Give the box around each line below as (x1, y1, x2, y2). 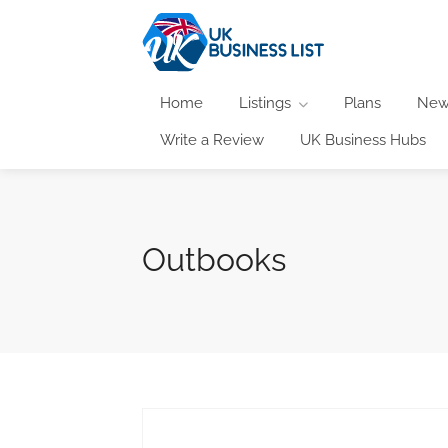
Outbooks (142, 240, 286, 278)
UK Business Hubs (300, 130, 426, 149)
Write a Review (160, 130, 264, 149)
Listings (239, 93, 291, 112)
